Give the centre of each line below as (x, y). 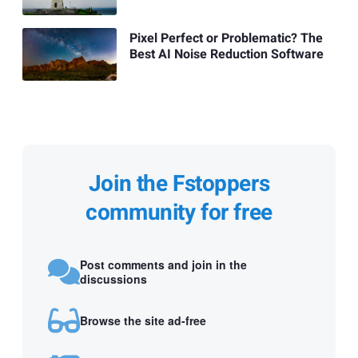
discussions (113, 278)
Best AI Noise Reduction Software (226, 55)
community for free (179, 213)
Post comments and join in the (163, 264)
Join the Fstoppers (179, 185)
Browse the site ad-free (143, 320)
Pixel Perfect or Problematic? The (226, 39)
